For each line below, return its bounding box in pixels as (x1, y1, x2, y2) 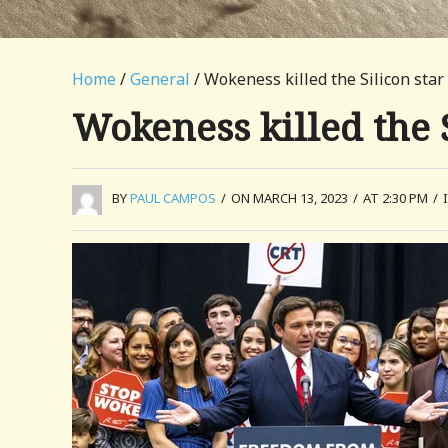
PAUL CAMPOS (130, 189, 216, 207)
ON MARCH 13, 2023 (231, 189, 348, 207)
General (130, 68, 190, 90)
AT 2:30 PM (363, 189, 428, 207)
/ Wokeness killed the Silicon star (190, 68, 444, 90)
